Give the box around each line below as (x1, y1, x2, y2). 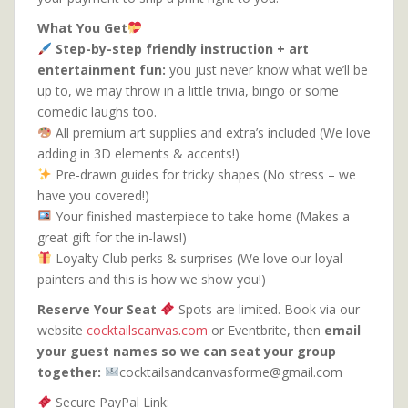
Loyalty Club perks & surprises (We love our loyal (51, 249, 342, 267)
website (37, 321, 87, 339)
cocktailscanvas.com (87, 321, 208, 339)
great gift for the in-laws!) (37, 228, 187, 246)
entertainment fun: (37, 60, 169, 78)
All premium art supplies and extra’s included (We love (51, 123, 371, 141)
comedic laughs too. (37, 102, 157, 120)
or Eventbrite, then (208, 321, 324, 339)
